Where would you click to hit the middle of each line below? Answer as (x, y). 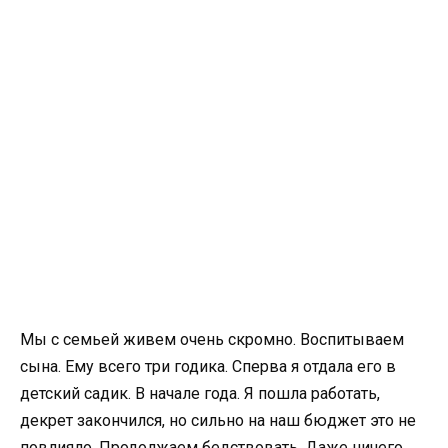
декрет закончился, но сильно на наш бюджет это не (218, 420)
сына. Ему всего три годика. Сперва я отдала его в (208, 366)
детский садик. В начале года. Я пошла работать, (200, 393)
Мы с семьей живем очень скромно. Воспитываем (212, 339)
